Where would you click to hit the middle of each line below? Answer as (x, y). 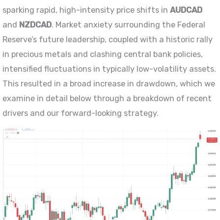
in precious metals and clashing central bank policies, (103, 55)
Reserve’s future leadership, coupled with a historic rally (108, 40)
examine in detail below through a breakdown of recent (107, 99)
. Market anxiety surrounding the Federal (129, 25)
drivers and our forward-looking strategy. (81, 113)
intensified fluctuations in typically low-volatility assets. (110, 69)
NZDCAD (36, 25)
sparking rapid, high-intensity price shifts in (86, 10)
